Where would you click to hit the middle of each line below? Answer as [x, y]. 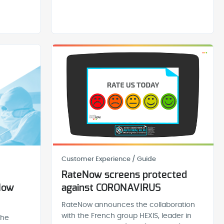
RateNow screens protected [124, 175]
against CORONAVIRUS [111, 188]
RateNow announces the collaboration [128, 205]
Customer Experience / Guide [109, 159]
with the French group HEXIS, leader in [127, 216]
